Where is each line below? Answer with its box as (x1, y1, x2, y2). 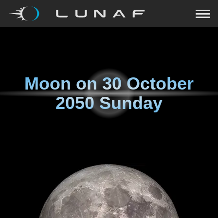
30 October (102, 73, 194, 93)
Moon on (24, 73, 102, 93)
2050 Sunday (55, 93, 163, 113)
